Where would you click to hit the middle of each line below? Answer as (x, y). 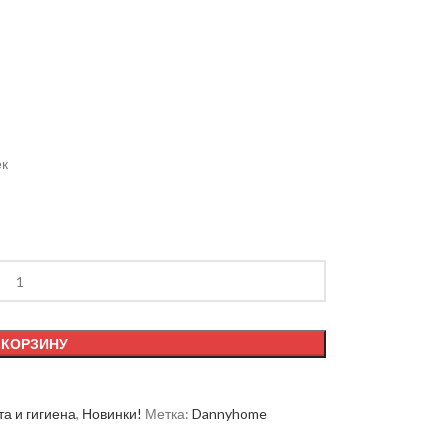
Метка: (166, 413)
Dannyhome (229, 413)
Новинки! (111, 413)
